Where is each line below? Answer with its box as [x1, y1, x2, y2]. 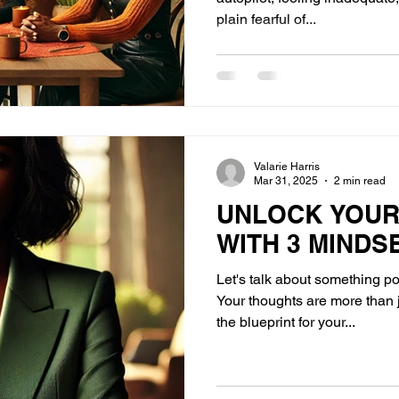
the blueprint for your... [216, 313, 355, 330]
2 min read [334, 175, 386, 187]
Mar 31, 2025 [254, 175, 318, 187]
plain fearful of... [216, 11, 316, 28]
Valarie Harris [254, 159, 320, 173]
